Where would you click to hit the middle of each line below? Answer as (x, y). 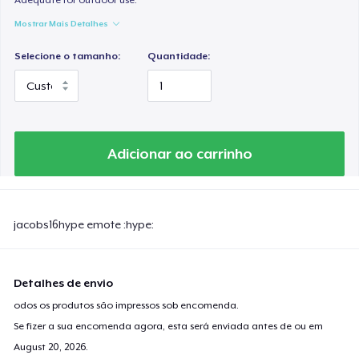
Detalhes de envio (64, 282)
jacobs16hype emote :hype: (84, 224)
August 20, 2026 (50, 347)
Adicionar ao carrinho (179, 153)
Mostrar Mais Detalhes (62, 23)
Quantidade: (179, 56)
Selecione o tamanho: (68, 56)
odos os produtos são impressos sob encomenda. (127, 305)
